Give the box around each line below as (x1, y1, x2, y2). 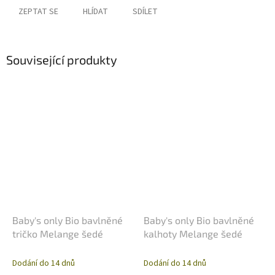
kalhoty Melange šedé (144, 227, 242, 239)
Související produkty (6, 52, 117, 68)
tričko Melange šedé (12, 227, 103, 239)
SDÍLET (133, 6, 158, 18)
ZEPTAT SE (18, 6, 58, 18)
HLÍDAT (83, 6, 108, 18)
